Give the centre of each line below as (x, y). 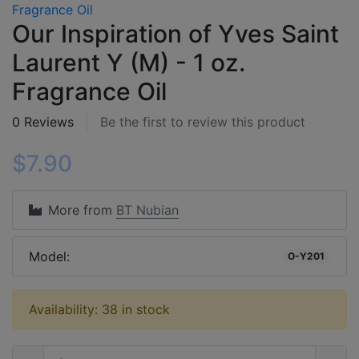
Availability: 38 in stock (99, 309)
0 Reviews (43, 121)
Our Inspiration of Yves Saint (175, 33)
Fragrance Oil (89, 91)
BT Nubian (147, 210)
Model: (49, 256)
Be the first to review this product (203, 121)
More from (82, 210)
